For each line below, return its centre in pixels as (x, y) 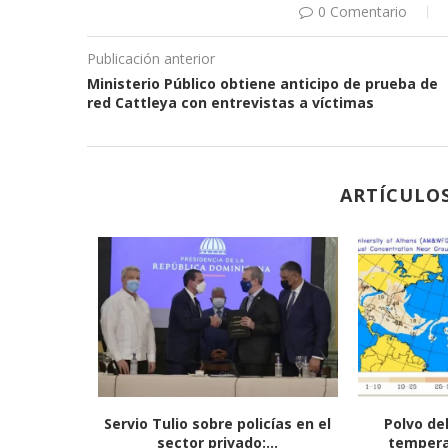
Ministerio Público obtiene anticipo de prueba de (262, 83)
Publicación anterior (151, 58)
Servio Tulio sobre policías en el (218, 423)
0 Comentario (362, 11)
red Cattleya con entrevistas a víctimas (230, 102)
